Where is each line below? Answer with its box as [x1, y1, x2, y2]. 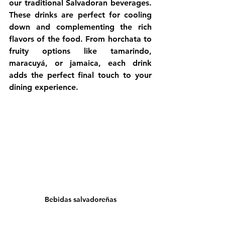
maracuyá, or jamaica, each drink [9, 58, 152, 68]
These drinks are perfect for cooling [9, 10, 152, 20]
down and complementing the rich [9, 22, 152, 32]
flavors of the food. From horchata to [9, 34, 152, 44]
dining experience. [9, 82, 78, 92]
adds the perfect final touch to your [9, 70, 152, 80]
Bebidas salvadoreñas [44, 195, 117, 204]
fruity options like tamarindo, [9, 46, 152, 56]
